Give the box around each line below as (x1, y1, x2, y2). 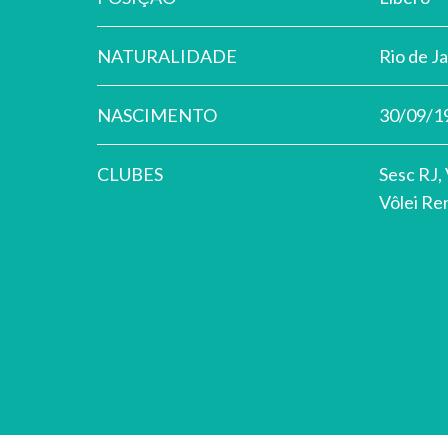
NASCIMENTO (97, 104, 217, 126)
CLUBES (97, 163, 163, 185)
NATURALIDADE (97, 45, 237, 67)
